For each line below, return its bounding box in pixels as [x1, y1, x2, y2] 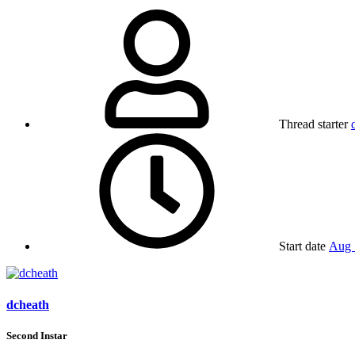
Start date [279, 239, 326, 254]
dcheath [6, 297, 49, 311]
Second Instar [6, 329, 67, 342]
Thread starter [279, 117, 348, 132]
